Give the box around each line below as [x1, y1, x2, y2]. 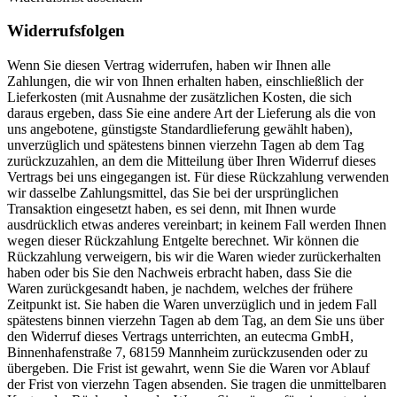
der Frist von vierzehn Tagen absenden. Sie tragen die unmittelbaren [7, 377, 386, 393]
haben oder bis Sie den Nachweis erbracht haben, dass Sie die [7, 265, 352, 281]
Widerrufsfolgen [7, 21, 125, 41]
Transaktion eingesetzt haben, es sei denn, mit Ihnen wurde [7, 201, 336, 217]
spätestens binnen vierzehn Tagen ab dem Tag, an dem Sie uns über [7, 313, 384, 329]
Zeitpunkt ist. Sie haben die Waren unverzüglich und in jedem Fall [7, 297, 377, 313]
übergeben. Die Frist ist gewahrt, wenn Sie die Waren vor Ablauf [7, 361, 370, 377]
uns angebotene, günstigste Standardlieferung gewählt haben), [7, 121, 353, 137]
